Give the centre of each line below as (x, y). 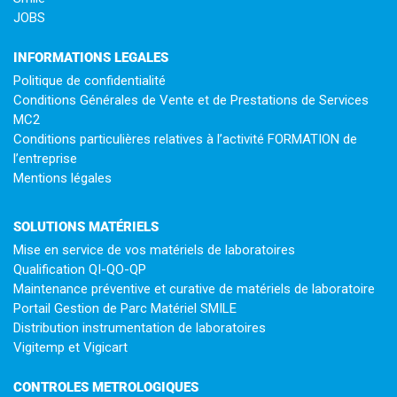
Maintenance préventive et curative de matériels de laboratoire (194, 288)
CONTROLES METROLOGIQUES (106, 387)
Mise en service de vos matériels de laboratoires (154, 249)
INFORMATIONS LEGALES (91, 57)
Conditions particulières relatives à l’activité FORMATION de (185, 139)
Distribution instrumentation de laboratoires (140, 327)
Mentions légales (62, 178)
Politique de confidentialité (90, 80)
